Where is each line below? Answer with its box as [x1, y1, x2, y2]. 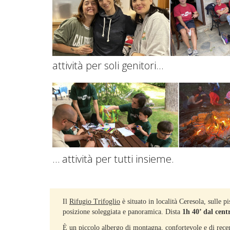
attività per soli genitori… [52, 58, 163, 72]
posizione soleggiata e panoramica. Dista [63, 207, 182, 216]
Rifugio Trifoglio [69, 197, 120, 205]
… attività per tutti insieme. [52, 151, 174, 166]
